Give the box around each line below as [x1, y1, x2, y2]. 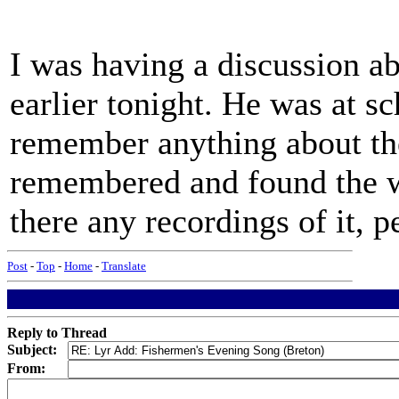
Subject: [7, 342, 57, 357]
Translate [102, 259, 146, 273]
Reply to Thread [7, 325, 107, 340]
